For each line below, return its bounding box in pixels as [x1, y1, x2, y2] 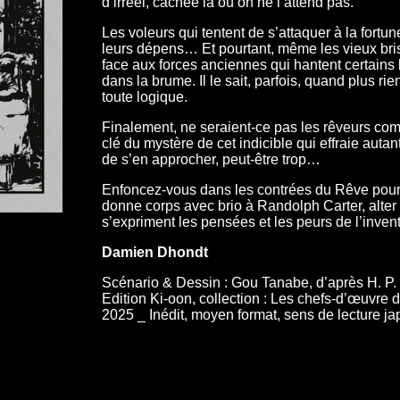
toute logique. [101, 89, 187, 104]
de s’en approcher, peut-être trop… [101, 152, 321, 167]
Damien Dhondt [101, 245, 208, 260]
